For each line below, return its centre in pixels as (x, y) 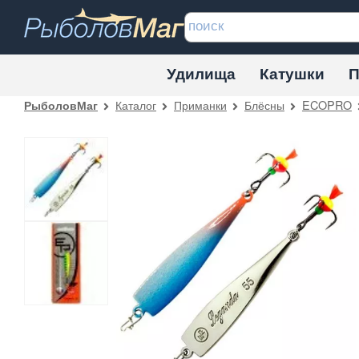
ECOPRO (327, 104)
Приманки (200, 104)
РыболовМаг (61, 105)
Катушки (292, 73)
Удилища (201, 73)
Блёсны (264, 104)
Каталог (135, 104)
